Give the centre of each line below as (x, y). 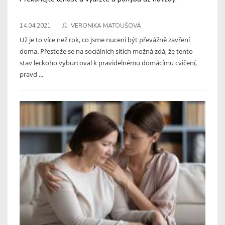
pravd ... (31, 74)
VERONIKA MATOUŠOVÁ (106, 25)
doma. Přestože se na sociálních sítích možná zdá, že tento (106, 51)
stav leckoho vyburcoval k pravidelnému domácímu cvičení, (108, 63)
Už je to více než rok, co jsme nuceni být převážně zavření (105, 39)
